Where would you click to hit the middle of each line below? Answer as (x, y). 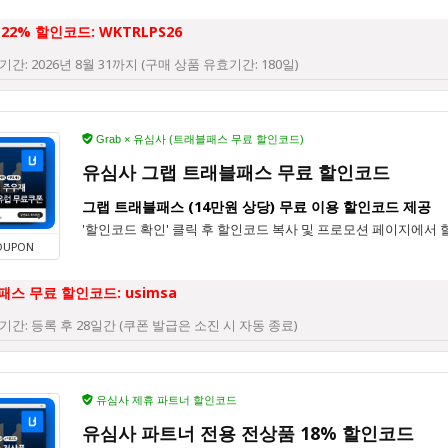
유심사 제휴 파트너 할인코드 (165, 400)
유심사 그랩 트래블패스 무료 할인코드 (236, 172)
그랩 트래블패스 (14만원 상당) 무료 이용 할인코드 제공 (256, 207)
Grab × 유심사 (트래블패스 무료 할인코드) (198, 139)
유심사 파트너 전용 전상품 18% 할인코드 (248, 433)
